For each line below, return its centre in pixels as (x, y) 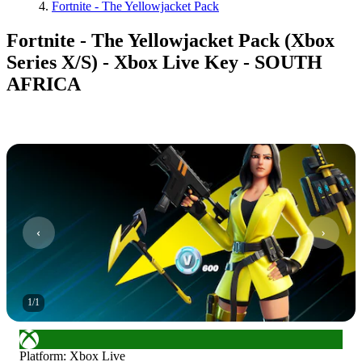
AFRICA (44, 84)
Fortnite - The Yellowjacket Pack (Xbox (170, 40)
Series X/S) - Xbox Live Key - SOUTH (164, 62)
